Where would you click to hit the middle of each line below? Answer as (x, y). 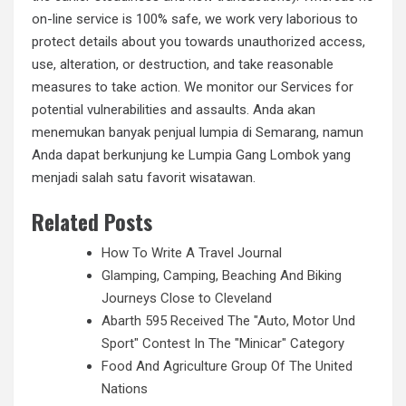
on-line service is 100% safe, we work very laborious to (195, 19)
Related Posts (92, 222)
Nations (125, 389)
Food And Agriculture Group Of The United (227, 367)
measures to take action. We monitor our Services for (193, 87)
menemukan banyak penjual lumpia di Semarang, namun (198, 132)
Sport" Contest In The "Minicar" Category (223, 344)
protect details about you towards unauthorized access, (198, 41)
